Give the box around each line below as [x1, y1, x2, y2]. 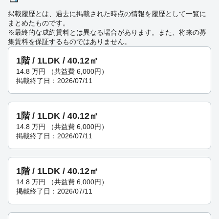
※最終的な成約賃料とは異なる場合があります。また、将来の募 [8, 28, 206, 37]
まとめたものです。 [8, 19, 69, 27]
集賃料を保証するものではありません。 [8, 38, 131, 46]
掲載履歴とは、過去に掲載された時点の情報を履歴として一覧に [8, 10, 206, 18]
